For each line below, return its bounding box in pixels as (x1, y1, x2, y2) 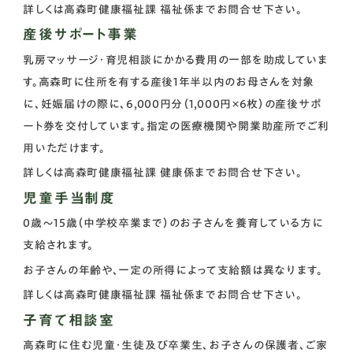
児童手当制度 (23, 190, 116, 205)
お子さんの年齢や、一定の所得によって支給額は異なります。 (23, 264, 323, 276)
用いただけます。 (23, 142, 106, 154)
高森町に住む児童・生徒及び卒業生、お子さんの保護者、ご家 (23, 340, 328, 351)
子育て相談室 (23, 312, 115, 327)
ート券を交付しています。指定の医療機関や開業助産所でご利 (23, 120, 329, 132)
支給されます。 (23, 240, 95, 251)
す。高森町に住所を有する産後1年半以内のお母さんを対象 (23, 76, 315, 87)
